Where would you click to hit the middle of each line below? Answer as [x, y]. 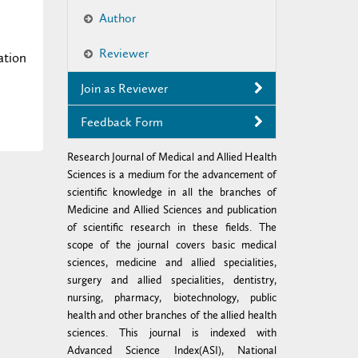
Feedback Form [121, 121]
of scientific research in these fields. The [171, 227]
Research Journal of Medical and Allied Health [171, 157]
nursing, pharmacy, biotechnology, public [171, 297]
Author [118, 18]
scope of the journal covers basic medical [171, 245]
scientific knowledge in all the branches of [171, 192]
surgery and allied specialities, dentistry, [171, 280]
